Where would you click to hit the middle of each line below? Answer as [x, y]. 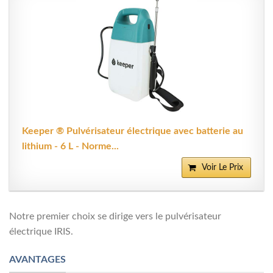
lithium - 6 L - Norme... [70, 147]
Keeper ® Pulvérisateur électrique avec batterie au [133, 131]
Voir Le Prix [222, 168]
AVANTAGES [37, 259]
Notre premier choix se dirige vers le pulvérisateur [115, 217]
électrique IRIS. [41, 232]
